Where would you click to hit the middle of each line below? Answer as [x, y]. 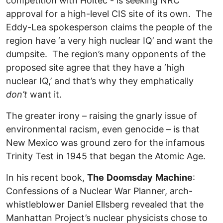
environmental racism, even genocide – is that [103, 129]
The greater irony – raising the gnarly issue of [102, 116]
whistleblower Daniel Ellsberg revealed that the [105, 205]
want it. [45, 95]
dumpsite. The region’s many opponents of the [106, 54]
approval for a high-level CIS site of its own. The [109, 14]
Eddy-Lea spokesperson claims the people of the [109, 27]
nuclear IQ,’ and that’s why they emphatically [100, 81]
